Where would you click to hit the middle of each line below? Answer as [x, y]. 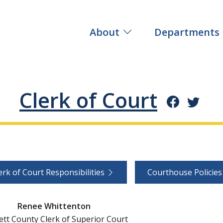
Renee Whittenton [54, 206]
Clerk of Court [88, 100]
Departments [187, 32]
